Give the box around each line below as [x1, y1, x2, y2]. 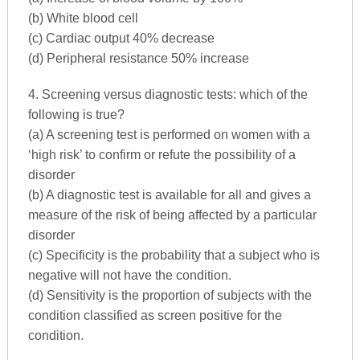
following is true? [27, 107, 125, 121]
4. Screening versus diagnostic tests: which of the [27, 87, 308, 101]
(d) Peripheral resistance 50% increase [27, 51, 249, 65]
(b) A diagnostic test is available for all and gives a [27, 187, 311, 202]
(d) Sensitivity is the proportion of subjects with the [27, 288, 312, 302]
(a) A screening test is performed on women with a [27, 127, 310, 141]
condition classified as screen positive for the [27, 308, 282, 322]
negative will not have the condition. [27, 268, 231, 282]
